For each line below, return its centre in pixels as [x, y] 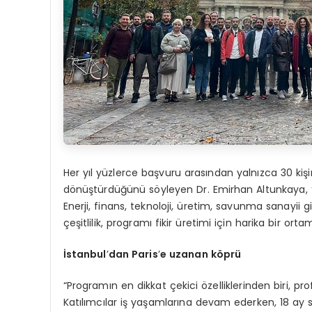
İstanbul [85, 254]
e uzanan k [188, 254]
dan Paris [133, 254]
